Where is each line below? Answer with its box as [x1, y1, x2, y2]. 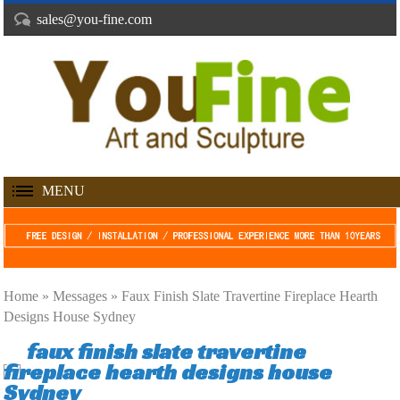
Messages [53, 288, 108, 304]
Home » [4, 288, 54, 304]
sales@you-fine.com [37, 12, 153, 27]
